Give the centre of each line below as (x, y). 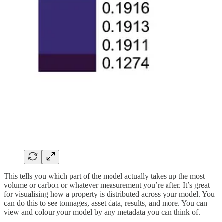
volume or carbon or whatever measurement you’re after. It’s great (107, 185)
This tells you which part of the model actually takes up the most (104, 176)
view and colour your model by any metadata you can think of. (102, 212)
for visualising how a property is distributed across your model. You (109, 194)
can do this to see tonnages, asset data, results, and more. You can (106, 203)
